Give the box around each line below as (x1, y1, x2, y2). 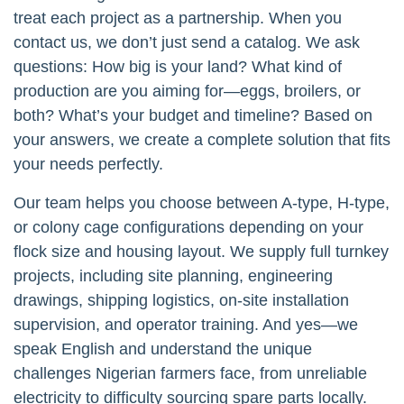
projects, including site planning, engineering (14, 266, 333, 285)
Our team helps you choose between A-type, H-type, (14, 193, 390, 212)
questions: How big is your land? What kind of (14, 57, 342, 76)
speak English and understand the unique (14, 339, 312, 358)
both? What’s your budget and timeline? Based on (14, 106, 372, 124)
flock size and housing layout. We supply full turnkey (14, 242, 389, 261)
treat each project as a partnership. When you (14, 8, 342, 27)
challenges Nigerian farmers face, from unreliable (14, 363, 367, 382)
